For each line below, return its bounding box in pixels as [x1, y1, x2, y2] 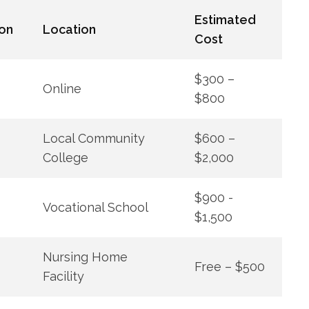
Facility [42, 269, 84, 283]
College [42, 150, 88, 165]
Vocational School [42, 200, 148, 215]
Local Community [42, 131, 145, 146]
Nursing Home [42, 250, 128, 264]
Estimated [194, 12, 256, 27]
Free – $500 [194, 259, 265, 274]
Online [42, 81, 81, 96]
